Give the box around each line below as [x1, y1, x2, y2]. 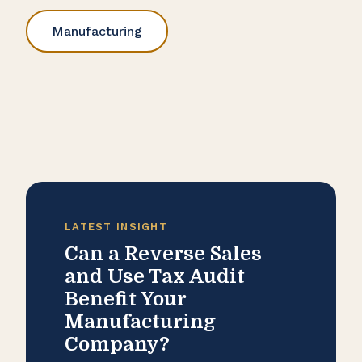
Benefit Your [65, 288, 186, 311]
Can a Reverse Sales [65, 242, 262, 266]
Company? [65, 333, 170, 356]
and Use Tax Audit [65, 265, 245, 288]
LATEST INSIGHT [65, 221, 167, 234]
